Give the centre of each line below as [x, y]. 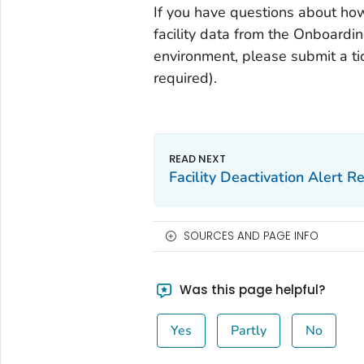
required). [185, 78]
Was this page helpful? [251, 290]
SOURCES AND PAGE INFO [251, 236]
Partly [249, 331]
